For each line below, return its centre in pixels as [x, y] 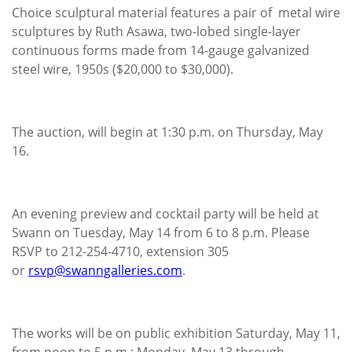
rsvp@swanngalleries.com [105, 270]
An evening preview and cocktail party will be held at [165, 213]
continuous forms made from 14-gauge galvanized [161, 50]
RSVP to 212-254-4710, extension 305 [120, 251]
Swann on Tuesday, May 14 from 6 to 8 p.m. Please [161, 232]
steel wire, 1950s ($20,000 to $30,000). [123, 69]
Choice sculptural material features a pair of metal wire [176, 12]
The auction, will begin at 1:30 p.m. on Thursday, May [167, 132]
